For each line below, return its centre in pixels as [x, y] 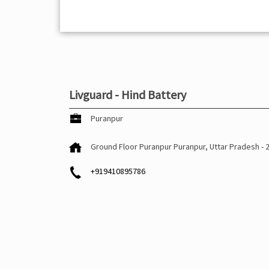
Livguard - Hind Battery [127, 95]
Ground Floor [114, 147]
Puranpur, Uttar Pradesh [217, 147]
